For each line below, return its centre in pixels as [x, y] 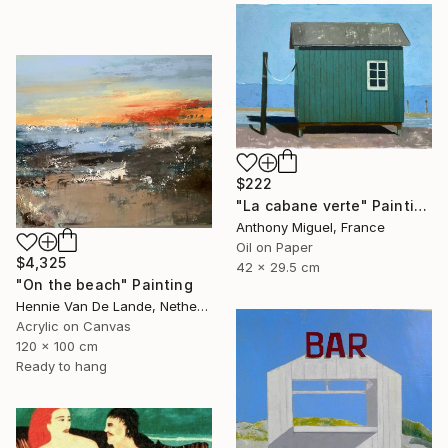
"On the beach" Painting [104, 285]
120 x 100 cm [57, 346]
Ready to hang [61, 366]
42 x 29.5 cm [278, 266]
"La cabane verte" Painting [420, 205]
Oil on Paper [274, 246]
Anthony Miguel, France [310, 226]
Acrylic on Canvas [73, 326]
